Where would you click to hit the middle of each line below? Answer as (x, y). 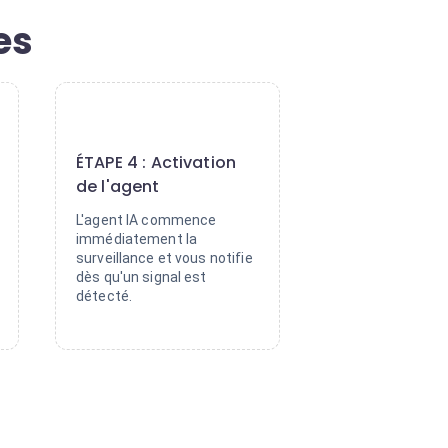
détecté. (104, 296)
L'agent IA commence (146, 220)
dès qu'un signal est (141, 277)
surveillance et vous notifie (164, 258)
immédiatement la (137, 239)
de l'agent (118, 186)
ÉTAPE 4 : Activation (156, 162)
